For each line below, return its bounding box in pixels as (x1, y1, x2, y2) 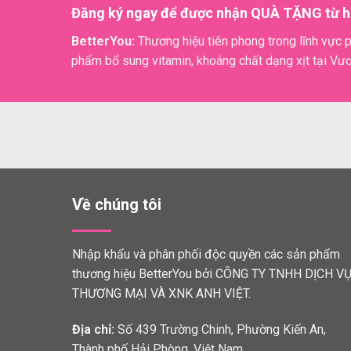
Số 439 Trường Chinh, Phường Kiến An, (114, 322, 326, 337)
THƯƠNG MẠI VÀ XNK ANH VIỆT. (72, 286, 251, 302)
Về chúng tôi (72, 195, 161, 215)
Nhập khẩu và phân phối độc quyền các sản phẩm (72, 247, 340, 262)
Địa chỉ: (72, 322, 114, 337)
